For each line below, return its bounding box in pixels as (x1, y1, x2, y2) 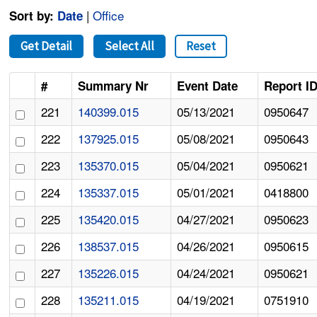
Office (93, 6, 125, 25)
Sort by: (9, 7, 54, 25)
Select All (104, 38, 154, 54)
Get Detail (21, 38, 73, 54)
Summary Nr (78, 77, 149, 95)
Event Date (177, 77, 238, 95)
